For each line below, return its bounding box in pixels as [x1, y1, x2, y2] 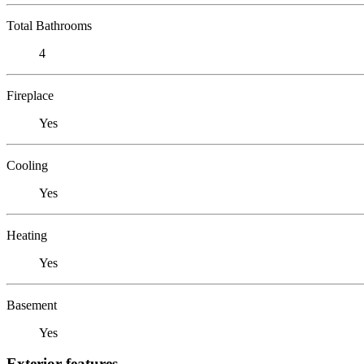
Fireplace [6, 88, 54, 102]
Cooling [6, 158, 48, 172]
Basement [6, 297, 57, 312]
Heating [6, 227, 47, 242]
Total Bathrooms [6, 18, 92, 32]
